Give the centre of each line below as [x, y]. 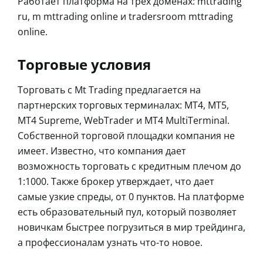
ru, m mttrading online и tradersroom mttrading [125, 17]
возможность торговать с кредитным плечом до [129, 166]
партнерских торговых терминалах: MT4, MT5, [123, 105]
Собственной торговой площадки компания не [126, 136]
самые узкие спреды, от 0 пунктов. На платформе [131, 197]
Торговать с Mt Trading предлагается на [109, 90]
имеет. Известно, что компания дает [102, 151]
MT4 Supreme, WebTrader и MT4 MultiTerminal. [124, 121]
